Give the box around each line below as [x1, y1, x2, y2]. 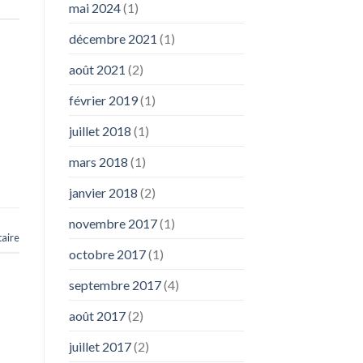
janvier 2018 [68, 185, 138, 201]
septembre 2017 [68, 277, 161, 293]
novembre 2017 [68, 216, 157, 232]
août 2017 [68, 308, 126, 324]
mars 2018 [68, 154, 128, 170]
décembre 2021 [68, 31, 157, 47]
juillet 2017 [68, 339, 131, 355]
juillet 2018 [68, 123, 131, 139]
